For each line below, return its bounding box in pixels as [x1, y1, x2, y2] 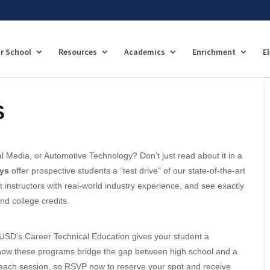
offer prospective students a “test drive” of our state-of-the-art [9, 165, 245, 175]
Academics [124, 46, 165, 57]
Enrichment [192, 46, 236, 57]
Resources [58, 46, 97, 57]
